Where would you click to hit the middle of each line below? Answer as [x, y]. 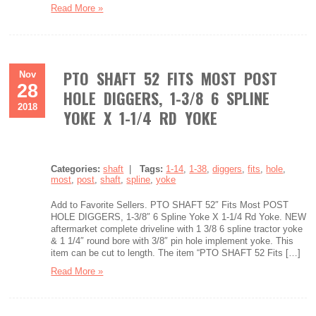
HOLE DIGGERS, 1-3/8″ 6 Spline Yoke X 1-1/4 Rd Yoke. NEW [179, 217]
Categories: [76, 169]
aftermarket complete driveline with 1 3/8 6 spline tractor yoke [177, 229]
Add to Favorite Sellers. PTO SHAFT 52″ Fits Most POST [170, 205]
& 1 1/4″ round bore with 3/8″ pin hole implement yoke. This [172, 241]
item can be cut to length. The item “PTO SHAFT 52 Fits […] [176, 253]
